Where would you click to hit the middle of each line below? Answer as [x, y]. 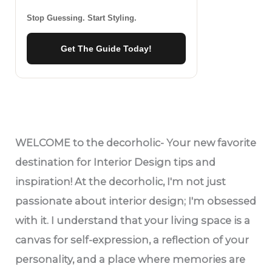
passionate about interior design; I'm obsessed [136, 201]
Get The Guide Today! [107, 48]
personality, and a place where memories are [131, 259]
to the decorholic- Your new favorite [164, 142]
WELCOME [43, 142]
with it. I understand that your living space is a [133, 220]
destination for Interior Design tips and [116, 162]
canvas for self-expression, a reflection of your [132, 240]
